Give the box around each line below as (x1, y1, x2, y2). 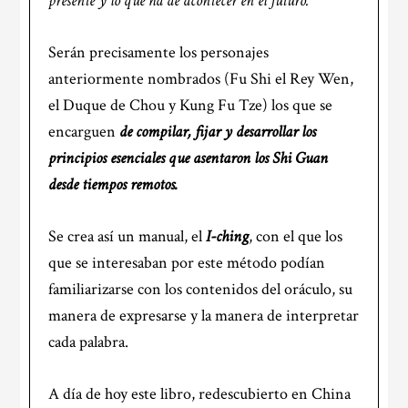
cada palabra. (48, 331, 129, 352)
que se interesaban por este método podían (48, 251, 326, 273)
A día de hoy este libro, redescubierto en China (48, 382, 352, 404)
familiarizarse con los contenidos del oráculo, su (48, 278, 353, 300)
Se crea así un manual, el (48, 225, 207, 247)
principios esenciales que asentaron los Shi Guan (48, 147, 329, 168)
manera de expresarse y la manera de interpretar (48, 304, 360, 326)
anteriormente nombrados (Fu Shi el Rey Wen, (48, 67, 354, 89)
